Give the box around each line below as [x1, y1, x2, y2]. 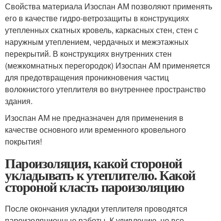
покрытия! [5, 136, 42, 147]
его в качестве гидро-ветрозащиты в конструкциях [5, 12, 189, 24]
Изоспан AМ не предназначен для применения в [5, 112, 184, 123]
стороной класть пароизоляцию [5, 177, 184, 197]
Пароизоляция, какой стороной [5, 153, 182, 173]
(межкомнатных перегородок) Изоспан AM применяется [5, 60, 210, 71]
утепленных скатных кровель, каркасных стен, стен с [5, 24, 198, 36]
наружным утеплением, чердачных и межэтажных [5, 36, 188, 47]
